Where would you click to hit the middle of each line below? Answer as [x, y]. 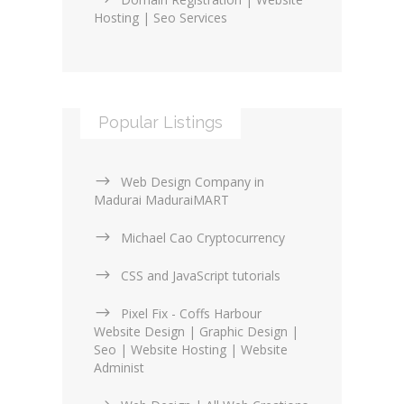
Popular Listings [161, 123]
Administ [119, 368]
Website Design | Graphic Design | [196, 332]
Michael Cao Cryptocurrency [203, 238]
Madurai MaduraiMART [161, 200]
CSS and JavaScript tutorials [201, 276]
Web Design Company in [193, 182]
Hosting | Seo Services [161, 18]
